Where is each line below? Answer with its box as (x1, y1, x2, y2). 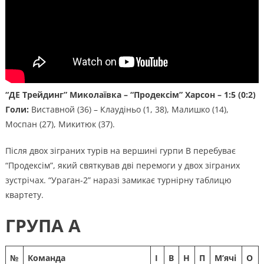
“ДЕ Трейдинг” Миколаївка (5, 88, 121, 100)
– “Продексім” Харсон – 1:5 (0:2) (121, 88, 256, 100)
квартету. (5, 189, 44, 200)
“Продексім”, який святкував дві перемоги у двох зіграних (5, 159, 240, 171)
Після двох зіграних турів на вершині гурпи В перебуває (5, 144, 236, 156)
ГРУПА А (5, 213, 81, 237)
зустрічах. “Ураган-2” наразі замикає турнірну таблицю (5, 174, 232, 186)
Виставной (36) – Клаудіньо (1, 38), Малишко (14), (28, 103, 229, 115)
